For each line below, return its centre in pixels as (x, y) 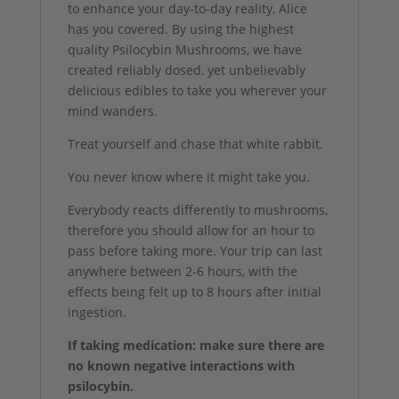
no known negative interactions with (181, 365)
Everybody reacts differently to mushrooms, (197, 209)
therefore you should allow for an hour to (191, 230)
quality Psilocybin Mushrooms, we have (184, 49)
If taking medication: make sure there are (195, 345)
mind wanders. (112, 110)
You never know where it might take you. (188, 176)
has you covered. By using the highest (180, 28)
